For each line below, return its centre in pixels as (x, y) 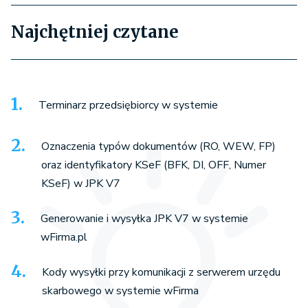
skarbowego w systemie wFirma (120, 291)
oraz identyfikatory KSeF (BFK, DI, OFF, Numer (154, 165)
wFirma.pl (64, 238)
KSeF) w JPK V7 (81, 184)
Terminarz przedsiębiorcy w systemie (128, 106)
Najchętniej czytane (95, 32)
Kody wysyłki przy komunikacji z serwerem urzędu (161, 273)
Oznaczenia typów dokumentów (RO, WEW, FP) (158, 147)
